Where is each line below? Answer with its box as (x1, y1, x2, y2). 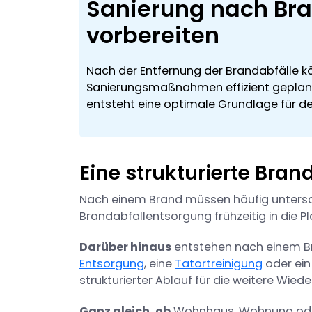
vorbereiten (86, 19, 219, 52)
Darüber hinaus (79, 239, 171, 256)
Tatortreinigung (175, 256, 263, 272)
